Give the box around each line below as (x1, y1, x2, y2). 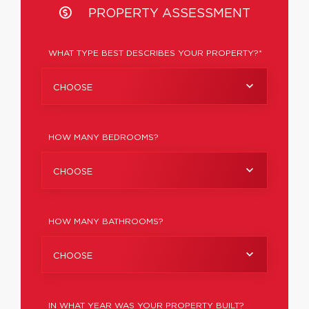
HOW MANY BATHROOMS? (48, 217, 163, 226)
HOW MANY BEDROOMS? (48, 133, 159, 141)
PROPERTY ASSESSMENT (84, 8, 250, 20)
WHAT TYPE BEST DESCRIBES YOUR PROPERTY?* (48, 49, 262, 57)
